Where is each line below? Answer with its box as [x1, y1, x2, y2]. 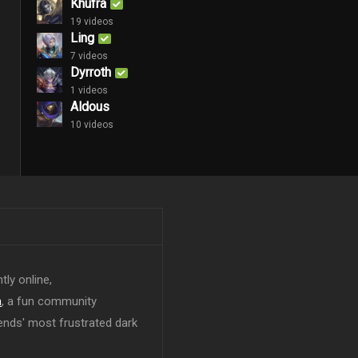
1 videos [70, 84, 108, 96]
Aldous [70, 98, 109, 114]
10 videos [70, 118, 113, 130]
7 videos [70, 50, 108, 62]
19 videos [70, 15, 113, 27]
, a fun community [2, 294, 97, 309]
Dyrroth [70, 64, 111, 80]
